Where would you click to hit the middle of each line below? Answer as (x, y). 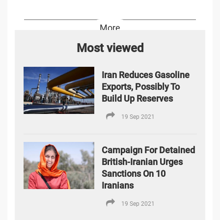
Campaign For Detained (149, 150)
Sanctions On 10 (134, 174)
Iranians (118, 186)
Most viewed (110, 48)
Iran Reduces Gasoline (146, 75)
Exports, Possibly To (141, 87)
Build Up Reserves (137, 99)
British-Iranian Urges (142, 162)
